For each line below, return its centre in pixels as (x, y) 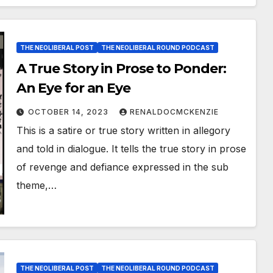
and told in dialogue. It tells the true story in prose (131, 149)
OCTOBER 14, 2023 (69, 112)
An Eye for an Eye (73, 88)
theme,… (36, 186)
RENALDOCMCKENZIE (174, 112)
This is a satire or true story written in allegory (123, 131)
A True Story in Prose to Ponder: (121, 69)
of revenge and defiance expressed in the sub (122, 167)
